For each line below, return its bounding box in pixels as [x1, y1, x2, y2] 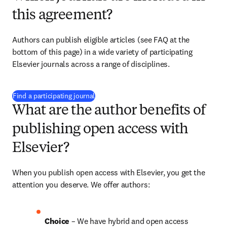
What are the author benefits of [12, 104, 205, 118]
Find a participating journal [13, 91, 95, 100]
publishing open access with [12, 123, 188, 137]
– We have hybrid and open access [71, 216, 188, 226]
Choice [45, 216, 71, 226]
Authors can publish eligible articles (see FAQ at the [12, 34, 190, 45]
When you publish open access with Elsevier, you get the [12, 167, 205, 177]
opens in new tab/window [96, 91, 175, 100]
